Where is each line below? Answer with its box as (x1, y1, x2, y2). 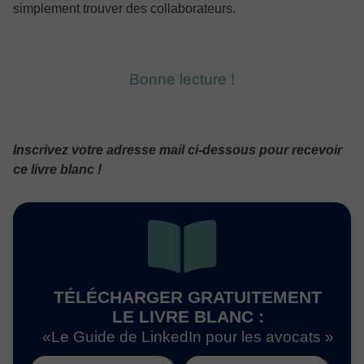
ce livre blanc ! (13, 162, 102, 176)
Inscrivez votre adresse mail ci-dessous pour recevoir (13, 142, 342, 157)
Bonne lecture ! (129, 70, 235, 88)
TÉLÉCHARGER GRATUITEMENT (54, 287, 322, 306)
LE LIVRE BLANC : (111, 306, 264, 326)
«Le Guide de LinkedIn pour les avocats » (41, 327, 334, 345)
